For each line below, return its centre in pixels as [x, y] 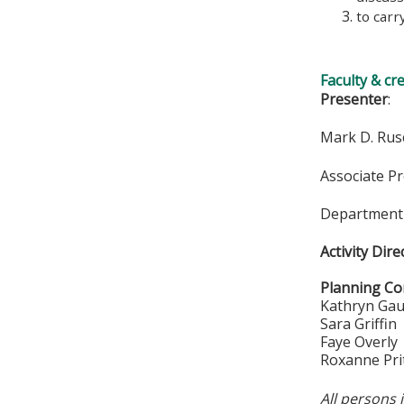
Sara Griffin [359, 324]
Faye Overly [359, 342]
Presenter [354, 99]
